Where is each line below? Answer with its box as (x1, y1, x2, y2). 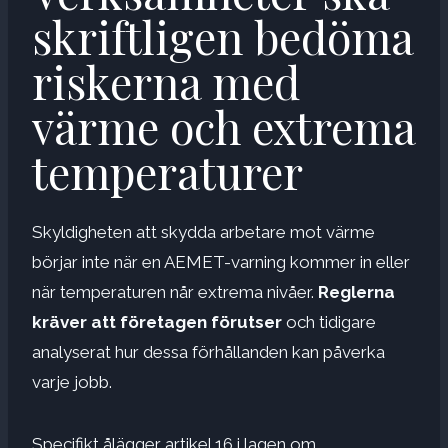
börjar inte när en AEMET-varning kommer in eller (32, 251, 410, 272)
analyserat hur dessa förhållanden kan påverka (32, 341, 385, 362)
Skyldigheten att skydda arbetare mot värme (32, 221, 375, 242)
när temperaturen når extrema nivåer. (32, 281, 318, 302)
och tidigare (282, 311, 376, 332)
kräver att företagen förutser (32, 311, 282, 332)
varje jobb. (32, 371, 112, 392)
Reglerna (318, 281, 395, 302)
